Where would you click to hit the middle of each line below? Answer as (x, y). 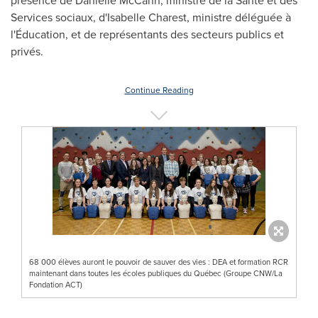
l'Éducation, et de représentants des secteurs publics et (147, 34)
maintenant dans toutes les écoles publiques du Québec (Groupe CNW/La (156, 273)
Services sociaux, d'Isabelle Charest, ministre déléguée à (151, 17)
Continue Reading (159, 90)
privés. (28, 51)
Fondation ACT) (56, 284)
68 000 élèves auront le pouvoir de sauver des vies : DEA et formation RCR (159, 262)
